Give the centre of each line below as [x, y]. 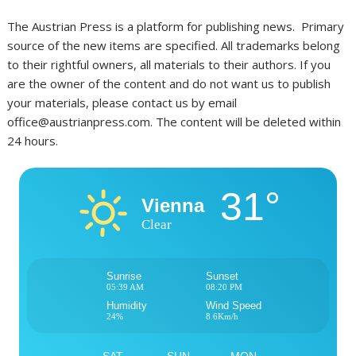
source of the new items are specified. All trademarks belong [174, 45]
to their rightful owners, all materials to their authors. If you [169, 64]
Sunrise [124, 277]
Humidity [127, 306]
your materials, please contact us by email [124, 102]
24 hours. [33, 140]
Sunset [222, 277]
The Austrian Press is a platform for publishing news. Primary [176, 26]
